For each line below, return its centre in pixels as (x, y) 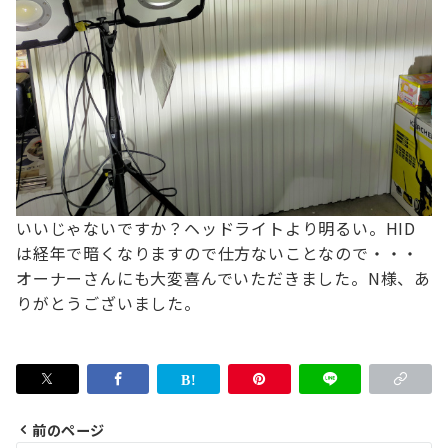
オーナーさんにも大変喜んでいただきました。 (192, 278)
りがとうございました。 (108, 303)
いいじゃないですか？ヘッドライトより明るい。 (201, 228)
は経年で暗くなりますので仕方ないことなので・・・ (218, 253)
